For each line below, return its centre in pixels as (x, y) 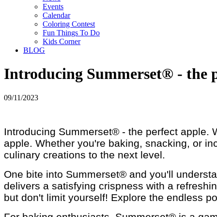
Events (53, 7)
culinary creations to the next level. (85, 155)
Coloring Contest (69, 24)
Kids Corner (62, 41)
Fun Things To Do (71, 33)
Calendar (56, 15)
